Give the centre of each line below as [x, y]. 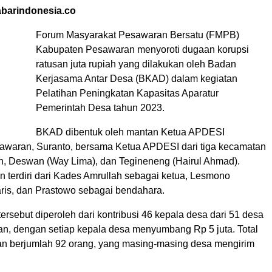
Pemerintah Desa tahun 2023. [100, 108]
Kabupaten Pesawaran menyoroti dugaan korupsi [142, 49]
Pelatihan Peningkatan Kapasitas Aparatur [127, 93]
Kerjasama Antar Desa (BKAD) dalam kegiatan [137, 79]
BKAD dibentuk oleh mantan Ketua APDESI [130, 132]
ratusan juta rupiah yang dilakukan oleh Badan [136, 64]
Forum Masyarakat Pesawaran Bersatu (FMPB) [138, 35]
